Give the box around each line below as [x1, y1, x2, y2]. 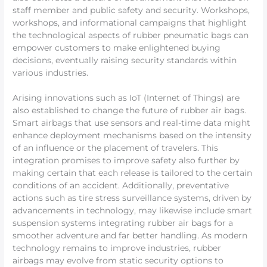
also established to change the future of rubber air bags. [13, 105, 247, 116]
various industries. [13, 68, 89, 78]
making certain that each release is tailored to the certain [13, 168, 253, 178]
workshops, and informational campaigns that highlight [13, 18, 247, 28]
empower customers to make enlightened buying [13, 43, 221, 53]
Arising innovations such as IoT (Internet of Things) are [13, 93, 240, 103]
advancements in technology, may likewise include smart [13, 206, 253, 216]
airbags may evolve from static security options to [13, 256, 224, 266]
